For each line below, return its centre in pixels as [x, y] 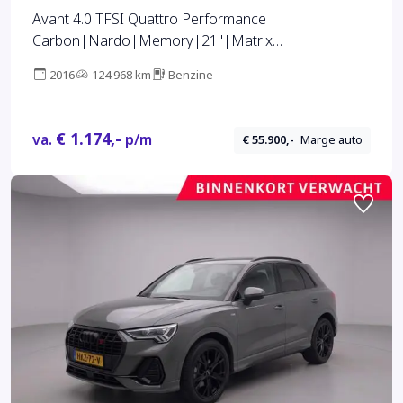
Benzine [191, 75]
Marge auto [332, 140]
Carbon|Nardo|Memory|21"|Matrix [152, 40]
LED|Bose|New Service [112, 62]
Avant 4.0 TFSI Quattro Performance [149, 19]
